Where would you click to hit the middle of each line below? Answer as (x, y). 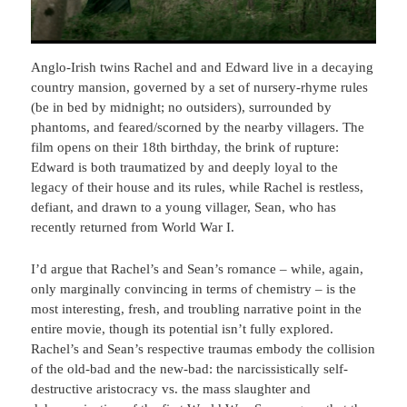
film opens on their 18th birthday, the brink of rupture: (185, 148)
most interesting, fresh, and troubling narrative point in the (197, 309)
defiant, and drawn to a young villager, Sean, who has (184, 208)
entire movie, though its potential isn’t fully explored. (183, 329)
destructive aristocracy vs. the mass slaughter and (171, 389)
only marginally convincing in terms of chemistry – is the (194, 289)
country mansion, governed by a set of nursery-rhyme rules (200, 88)
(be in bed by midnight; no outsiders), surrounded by (182, 108)
